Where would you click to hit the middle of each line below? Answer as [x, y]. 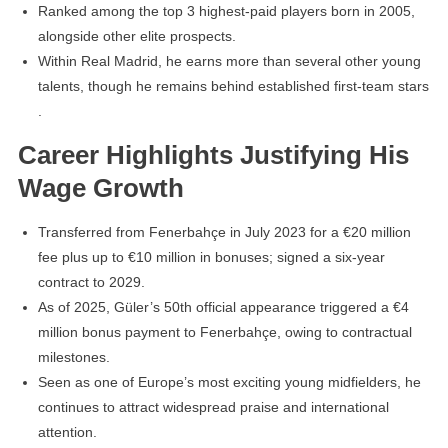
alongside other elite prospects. [136, 35]
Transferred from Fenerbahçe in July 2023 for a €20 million [224, 231]
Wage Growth [100, 187]
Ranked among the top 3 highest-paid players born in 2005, [226, 10]
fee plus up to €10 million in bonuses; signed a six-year [211, 256]
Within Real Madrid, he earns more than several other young [229, 60]
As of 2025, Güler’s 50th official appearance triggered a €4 [223, 306]
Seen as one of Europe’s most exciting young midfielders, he [229, 381]
